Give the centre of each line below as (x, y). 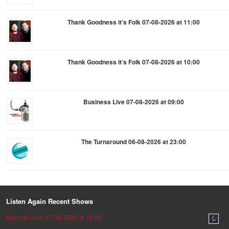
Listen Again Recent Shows (50, 201)
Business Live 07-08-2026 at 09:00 (133, 102)
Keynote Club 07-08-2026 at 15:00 (54, 217)
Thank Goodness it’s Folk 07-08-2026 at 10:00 (133, 62)
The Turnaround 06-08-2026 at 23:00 (133, 142)
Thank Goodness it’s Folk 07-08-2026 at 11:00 (133, 22)
